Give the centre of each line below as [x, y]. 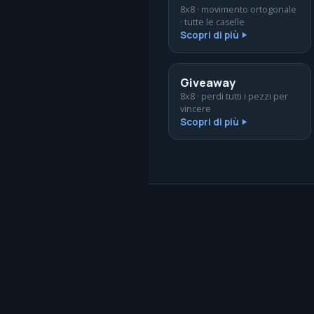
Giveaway [208, 83]
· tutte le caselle [212, 22]
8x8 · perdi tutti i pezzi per [234, 96]
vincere [196, 109]
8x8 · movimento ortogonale [238, 9]
